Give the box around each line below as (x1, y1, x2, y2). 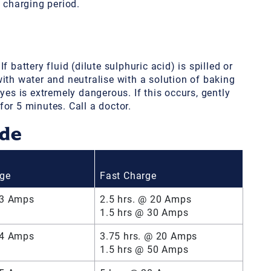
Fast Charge (100, 168, 157, 181)
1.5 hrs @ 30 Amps (100, 205, 189, 218)
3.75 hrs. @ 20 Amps (100, 229, 198, 242)
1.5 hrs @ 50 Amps (100, 242, 189, 255)
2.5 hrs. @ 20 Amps (100, 192, 192, 205)
